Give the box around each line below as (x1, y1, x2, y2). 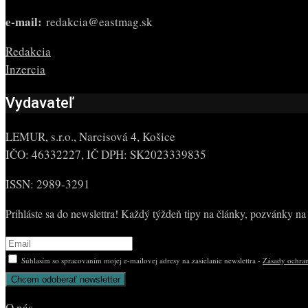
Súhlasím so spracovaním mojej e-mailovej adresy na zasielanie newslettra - (19, 255, 263, 266)
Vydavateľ (5, 94, 74, 112)
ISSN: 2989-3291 (5, 176, 90, 192)
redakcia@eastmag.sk (42, 14, 153, 30)
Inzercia (5, 61, 45, 78)
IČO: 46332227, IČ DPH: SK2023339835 (5, 146, 206, 163)
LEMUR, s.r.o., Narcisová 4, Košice (5, 129, 175, 145)
